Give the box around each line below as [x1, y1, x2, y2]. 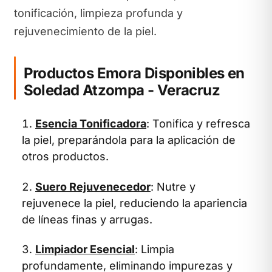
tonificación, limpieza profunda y [13, 6, 183, 19]
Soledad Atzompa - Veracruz [23, 81, 220, 99]
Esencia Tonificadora [35, 117, 146, 130]
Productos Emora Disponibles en [23, 64, 245, 82]
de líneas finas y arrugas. [22, 212, 152, 226]
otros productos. [22, 150, 109, 163]
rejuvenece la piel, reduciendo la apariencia [22, 196, 247, 209]
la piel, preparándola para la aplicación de [22, 134, 236, 146]
